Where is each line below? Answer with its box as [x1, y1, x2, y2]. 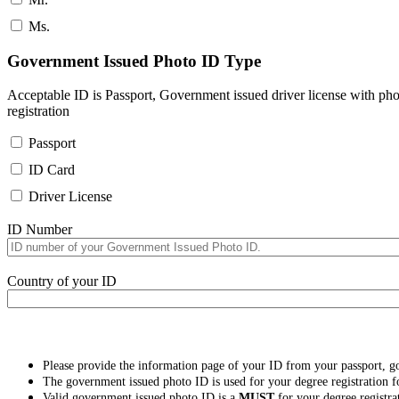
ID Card [28, 162, 75, 178]
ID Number [7, 222, 72, 238]
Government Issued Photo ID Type [7, 51, 261, 70]
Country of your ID [7, 273, 117, 289]
